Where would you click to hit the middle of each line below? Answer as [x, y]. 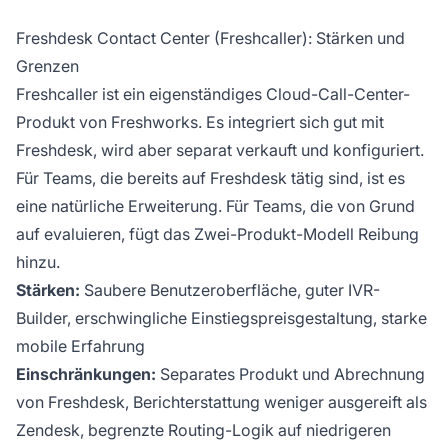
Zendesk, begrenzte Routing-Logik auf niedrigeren [203, 430]
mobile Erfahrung [80, 346]
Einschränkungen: [86, 374]
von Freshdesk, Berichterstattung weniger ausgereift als [221, 402]
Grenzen [47, 66]
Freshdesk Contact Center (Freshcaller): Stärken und [210, 38]
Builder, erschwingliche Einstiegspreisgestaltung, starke [221, 318]
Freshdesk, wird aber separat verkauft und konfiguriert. [220, 150]
